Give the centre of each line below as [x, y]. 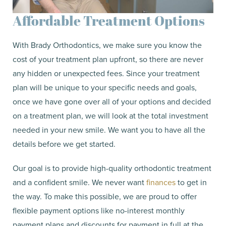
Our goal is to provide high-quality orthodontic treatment [112, 168]
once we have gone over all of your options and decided [112, 101]
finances [161, 182]
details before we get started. [65, 144]
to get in [191, 182]
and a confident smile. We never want [79, 182]
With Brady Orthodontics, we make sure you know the [107, 45]
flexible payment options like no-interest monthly [99, 210]
